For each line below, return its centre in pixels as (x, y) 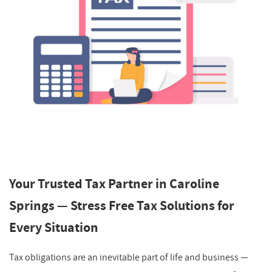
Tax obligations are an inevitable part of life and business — (129, 257)
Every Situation (54, 228)
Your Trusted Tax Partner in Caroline (114, 184)
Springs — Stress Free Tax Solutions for (122, 206)
